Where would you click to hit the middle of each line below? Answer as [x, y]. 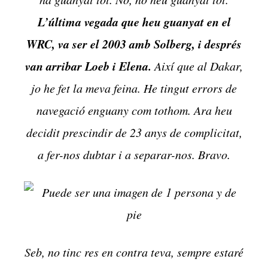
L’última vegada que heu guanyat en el [134, 22]
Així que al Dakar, [197, 66]
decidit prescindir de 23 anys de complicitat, [134, 133]
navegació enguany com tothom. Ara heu [134, 110]
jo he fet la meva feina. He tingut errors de [134, 88]
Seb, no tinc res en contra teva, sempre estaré [134, 252]
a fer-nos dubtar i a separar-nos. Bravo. [134, 155]
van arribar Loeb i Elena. [88, 66]
